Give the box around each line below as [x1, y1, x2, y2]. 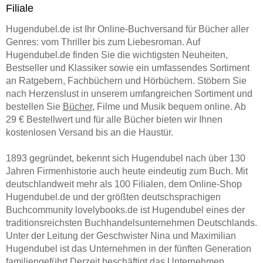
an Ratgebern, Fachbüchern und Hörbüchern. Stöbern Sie [5, 75, 247, 86]
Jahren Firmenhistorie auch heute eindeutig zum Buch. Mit [5, 166, 248, 176]
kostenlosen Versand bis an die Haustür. [5, 127, 173, 137]
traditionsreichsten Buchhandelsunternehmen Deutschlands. [5, 217, 257, 228]
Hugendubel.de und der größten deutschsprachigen [5, 191, 221, 202]
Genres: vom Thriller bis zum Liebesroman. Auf [5, 36, 200, 47]
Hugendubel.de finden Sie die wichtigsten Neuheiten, [5, 49, 228, 60]
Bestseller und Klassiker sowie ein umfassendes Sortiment [5, 62, 249, 73]
